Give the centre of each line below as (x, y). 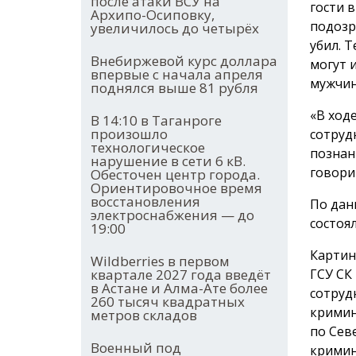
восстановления (145, 202)
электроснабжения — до (172, 215)
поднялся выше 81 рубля (174, 88)
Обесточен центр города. (175, 175)
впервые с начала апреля (177, 75)
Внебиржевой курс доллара (184, 61)
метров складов (144, 315)
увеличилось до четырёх (175, 29)
